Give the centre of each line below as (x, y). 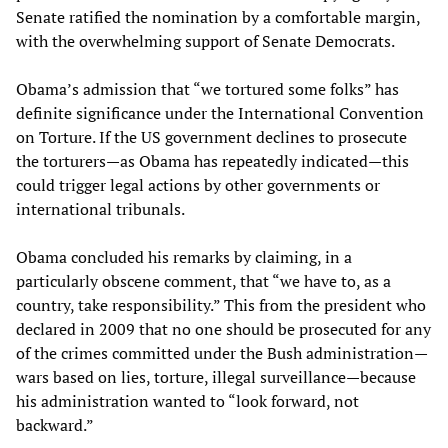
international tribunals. (100, 209)
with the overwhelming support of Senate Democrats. (205, 41)
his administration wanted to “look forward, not (187, 401)
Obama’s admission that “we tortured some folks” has (207, 89)
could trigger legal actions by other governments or (198, 185)
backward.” (55, 425)
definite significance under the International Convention (220, 113)
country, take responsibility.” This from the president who (221, 305)
